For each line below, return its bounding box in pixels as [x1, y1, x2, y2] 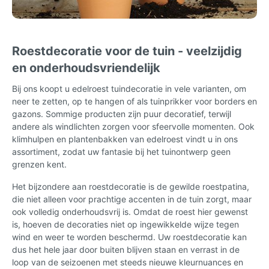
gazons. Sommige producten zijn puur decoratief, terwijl [12, 108, 231, 119]
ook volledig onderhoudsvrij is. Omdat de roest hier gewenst [12, 206, 248, 217]
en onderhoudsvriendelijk [12, 60, 160, 75]
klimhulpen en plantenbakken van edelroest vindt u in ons [12, 133, 238, 144]
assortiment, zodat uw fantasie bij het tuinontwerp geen [12, 146, 231, 157]
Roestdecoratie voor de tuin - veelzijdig [12, 43, 242, 58]
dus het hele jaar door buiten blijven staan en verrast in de [12, 244, 240, 255]
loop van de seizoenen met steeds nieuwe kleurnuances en [12, 256, 243, 267]
